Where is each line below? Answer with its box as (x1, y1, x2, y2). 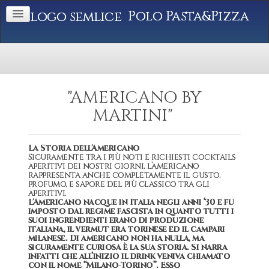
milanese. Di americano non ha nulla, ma (28, 232, 205, 244)
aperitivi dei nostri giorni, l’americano (28, 160, 199, 172)
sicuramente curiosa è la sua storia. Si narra (28, 241, 228, 253)
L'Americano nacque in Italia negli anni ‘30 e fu (28, 196, 234, 208)
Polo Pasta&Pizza (121, 8, 249, 25)
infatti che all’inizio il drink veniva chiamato (28, 250, 231, 262)
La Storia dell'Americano (28, 142, 140, 154)
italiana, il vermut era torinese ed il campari (28, 223, 225, 235)
